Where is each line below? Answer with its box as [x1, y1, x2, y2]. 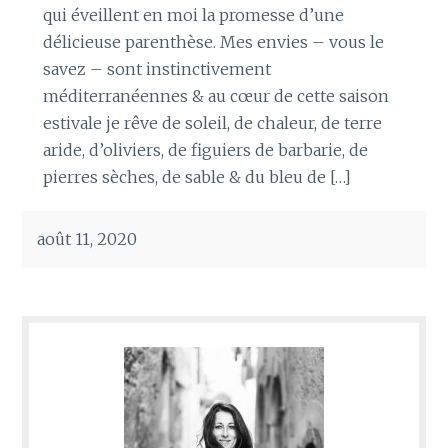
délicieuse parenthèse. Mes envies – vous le [42, 31, 384, 52]
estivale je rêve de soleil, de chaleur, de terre [42, 112, 382, 133]
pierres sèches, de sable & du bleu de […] [42, 166, 351, 187]
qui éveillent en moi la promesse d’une [42, 4, 344, 25]
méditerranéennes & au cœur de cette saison [42, 85, 389, 106]
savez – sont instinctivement [42, 58, 271, 79]
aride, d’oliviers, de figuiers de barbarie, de [42, 139, 368, 160]
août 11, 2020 [37, 228, 138, 249]
